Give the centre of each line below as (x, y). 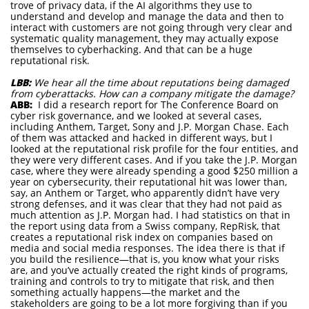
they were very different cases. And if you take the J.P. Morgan (154, 160)
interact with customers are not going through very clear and (151, 27)
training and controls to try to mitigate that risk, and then (142, 281)
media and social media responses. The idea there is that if (148, 248)
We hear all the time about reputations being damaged (161, 82)
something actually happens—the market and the (125, 292)
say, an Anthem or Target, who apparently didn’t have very (145, 193)
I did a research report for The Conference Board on (157, 104)
